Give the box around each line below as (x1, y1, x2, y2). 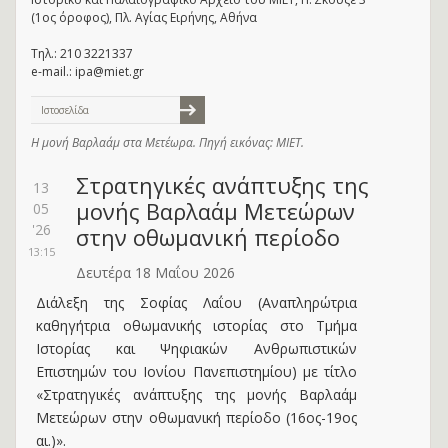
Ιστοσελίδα (41, 103, 89, 117)
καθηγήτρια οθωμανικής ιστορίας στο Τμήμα (36, 316, 358, 335)
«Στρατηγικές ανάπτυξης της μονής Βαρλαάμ (36, 385, 358, 404)
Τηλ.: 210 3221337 (31, 45, 133, 62)
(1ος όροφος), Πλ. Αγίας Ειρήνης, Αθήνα (31, 9, 257, 26)
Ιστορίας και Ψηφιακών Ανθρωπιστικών (36, 339, 358, 358)
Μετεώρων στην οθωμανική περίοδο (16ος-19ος (36, 408, 358, 427)
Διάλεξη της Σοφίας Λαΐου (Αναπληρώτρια (36, 293, 358, 312)
